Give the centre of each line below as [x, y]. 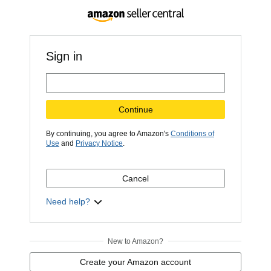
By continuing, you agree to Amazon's [108, 134]
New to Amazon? [135, 241]
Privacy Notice [99, 143]
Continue [135, 109]
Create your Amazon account [135, 262]
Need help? [68, 201]
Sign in [64, 56]
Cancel [135, 178]
